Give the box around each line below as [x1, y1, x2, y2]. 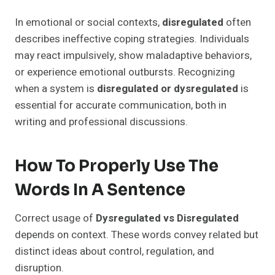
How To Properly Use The [15, 156, 219, 177]
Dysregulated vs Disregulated [96, 211, 239, 227]
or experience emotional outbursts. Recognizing [15, 64, 235, 80]
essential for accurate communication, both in [15, 98, 227, 114]
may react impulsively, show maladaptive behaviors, [15, 48, 252, 64]
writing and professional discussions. [15, 114, 188, 130]
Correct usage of [15, 211, 96, 227]
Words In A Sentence [15, 180, 185, 201]
